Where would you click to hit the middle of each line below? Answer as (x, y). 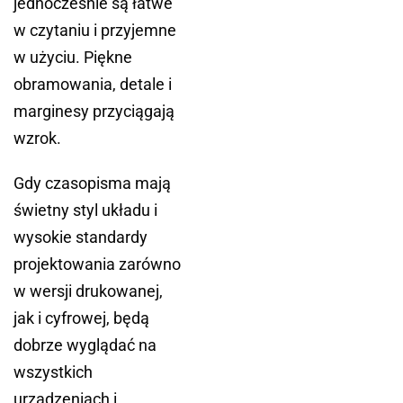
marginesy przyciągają (94, 111)
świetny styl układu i (85, 210)
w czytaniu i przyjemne (95, 30)
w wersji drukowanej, (88, 291)
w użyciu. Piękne (73, 57)
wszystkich (53, 372)
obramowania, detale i (93, 84)
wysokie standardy (81, 237)
